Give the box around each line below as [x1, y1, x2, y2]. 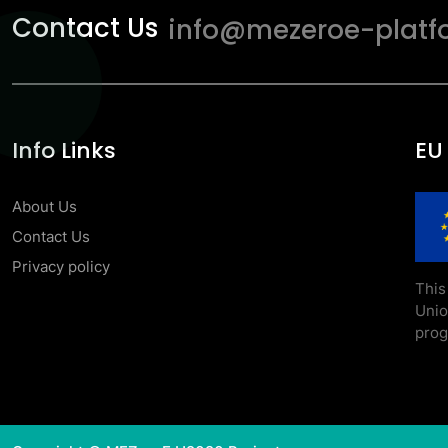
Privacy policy [12, 257, 110, 276]
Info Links [12, 135, 116, 166]
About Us [12, 197, 77, 216]
